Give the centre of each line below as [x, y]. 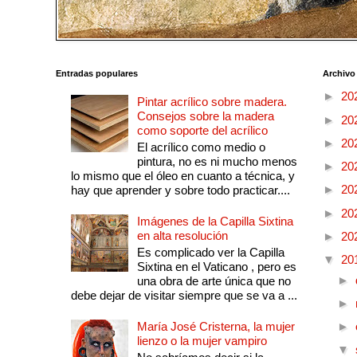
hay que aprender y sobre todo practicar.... [180, 190]
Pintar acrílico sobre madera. [212, 102]
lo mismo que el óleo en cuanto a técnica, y [182, 176]
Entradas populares [97, 73]
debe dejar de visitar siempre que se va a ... [184, 296]
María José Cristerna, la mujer [216, 327]
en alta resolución [182, 236]
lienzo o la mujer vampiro [202, 341]
